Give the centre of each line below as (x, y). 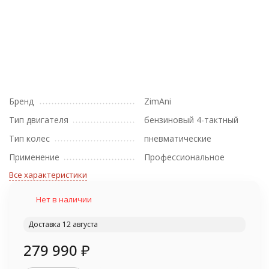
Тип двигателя (39, 120)
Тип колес (29, 138)
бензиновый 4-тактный (191, 120)
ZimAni (158, 101)
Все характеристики (48, 175)
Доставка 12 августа (63, 224)
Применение (34, 157)
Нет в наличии (64, 199)
